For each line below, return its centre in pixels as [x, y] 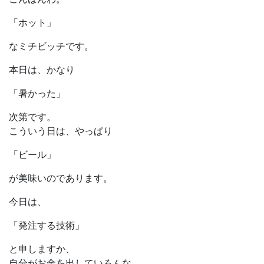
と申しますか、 [42, 249]
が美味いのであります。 [61, 178]
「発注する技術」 [47, 225]
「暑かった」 [37, 93]
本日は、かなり [42, 70]
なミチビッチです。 [51, 46]
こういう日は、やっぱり [61, 131]
